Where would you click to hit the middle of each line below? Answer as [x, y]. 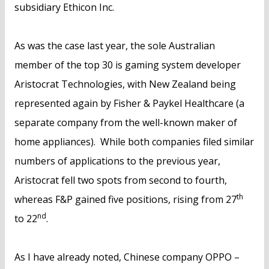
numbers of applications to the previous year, [117, 161]
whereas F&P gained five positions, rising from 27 [125, 200]
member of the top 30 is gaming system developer [128, 65]
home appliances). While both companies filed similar [134, 142]
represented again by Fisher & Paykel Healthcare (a [129, 104]
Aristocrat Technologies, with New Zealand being [125, 84]
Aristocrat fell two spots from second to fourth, [121, 180]
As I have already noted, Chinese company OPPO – [127, 257]
